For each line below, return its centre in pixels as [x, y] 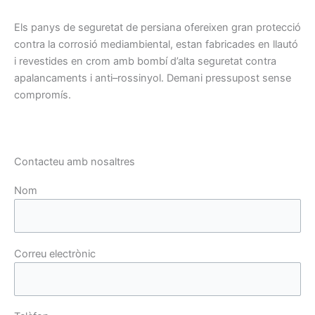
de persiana [154, 28]
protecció [278, 28]
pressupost [232, 78]
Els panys [37, 28]
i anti [101, 78]
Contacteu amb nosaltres [75, 161]
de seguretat [93, 28]
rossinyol [139, 78]
